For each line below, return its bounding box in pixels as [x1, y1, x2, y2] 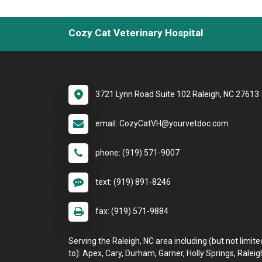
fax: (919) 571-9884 [95, 206, 168, 216]
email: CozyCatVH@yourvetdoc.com [95, 119, 229, 128]
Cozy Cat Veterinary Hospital [68, 27, 203, 39]
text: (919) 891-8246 [95, 177, 171, 187]
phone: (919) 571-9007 [95, 148, 180, 157]
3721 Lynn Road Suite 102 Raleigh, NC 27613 [95, 89, 259, 99]
